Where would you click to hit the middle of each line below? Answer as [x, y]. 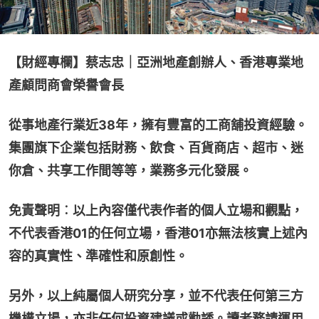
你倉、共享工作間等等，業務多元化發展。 [130, 170]
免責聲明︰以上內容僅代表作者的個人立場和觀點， [156, 210]
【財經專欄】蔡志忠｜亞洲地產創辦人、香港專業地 [156, 62]
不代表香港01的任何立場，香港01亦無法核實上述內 [158, 233]
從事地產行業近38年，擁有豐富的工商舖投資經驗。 [158, 125]
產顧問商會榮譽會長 [66, 85]
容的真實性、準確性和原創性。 [98, 256]
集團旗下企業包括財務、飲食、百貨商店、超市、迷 [156, 147]
